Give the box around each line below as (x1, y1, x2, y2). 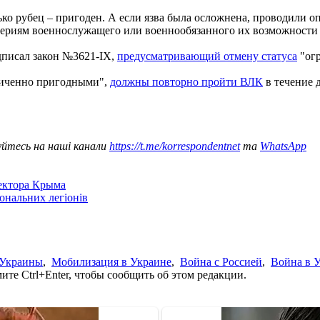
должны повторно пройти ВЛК (110, 75, 263, 88)
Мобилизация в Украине (51, 255, 171, 268)
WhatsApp (260, 139, 306, 152)
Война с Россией (180, 255, 262, 268)
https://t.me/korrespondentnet (109, 139, 240, 152)
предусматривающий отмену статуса (117, 49, 297, 62)
